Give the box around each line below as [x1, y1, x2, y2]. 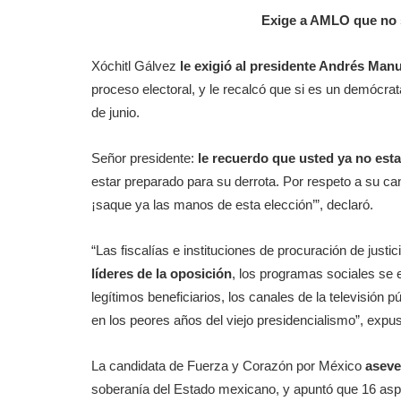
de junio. [91, 105, 140, 120]
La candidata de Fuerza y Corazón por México [91, 358, 362, 373]
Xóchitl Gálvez [91, 58, 180, 73]
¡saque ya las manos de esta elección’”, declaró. [91, 197, 373, 212]
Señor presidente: [91, 150, 194, 166]
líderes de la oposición [91, 266, 232, 281]
